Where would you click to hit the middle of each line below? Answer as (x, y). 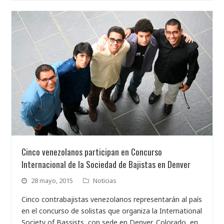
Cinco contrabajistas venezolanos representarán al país (112, 199)
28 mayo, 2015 (52, 180)
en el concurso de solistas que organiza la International (112, 210)
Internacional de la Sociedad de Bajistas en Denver (106, 164)
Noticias (105, 180)
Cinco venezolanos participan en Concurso (92, 151)
